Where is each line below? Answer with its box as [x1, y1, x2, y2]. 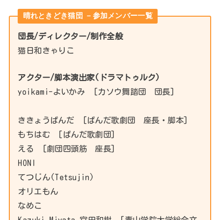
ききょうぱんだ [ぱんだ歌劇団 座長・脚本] [18, 116, 188, 125]
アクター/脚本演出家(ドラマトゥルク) [18, 73, 160, 82]
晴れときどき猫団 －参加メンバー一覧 [23, 12, 153, 20]
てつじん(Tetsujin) [18, 173, 94, 182]
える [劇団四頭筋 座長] [18, 144, 115, 153]
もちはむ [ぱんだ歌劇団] [18, 130, 115, 139]
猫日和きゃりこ [18, 46, 75, 55]
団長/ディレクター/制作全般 [18, 31, 123, 40]
